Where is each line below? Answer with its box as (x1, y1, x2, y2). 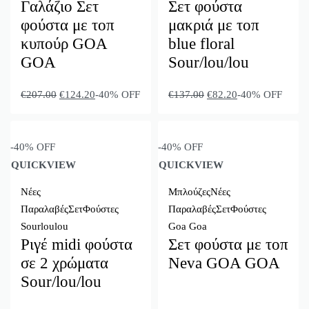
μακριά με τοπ (168, 17, 259, 34)
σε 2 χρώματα (21, 255, 108, 272)
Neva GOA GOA (168, 255, 280, 272)
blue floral (168, 35, 235, 53)
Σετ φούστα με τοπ (168, 236, 288, 254)
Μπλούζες (168, 186, 210, 198)
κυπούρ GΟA (21, 35, 107, 53)
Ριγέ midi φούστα (21, 236, 132, 254)
